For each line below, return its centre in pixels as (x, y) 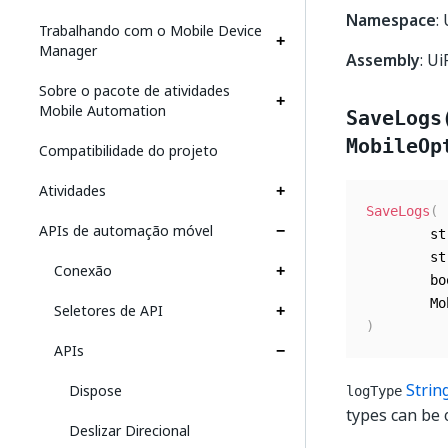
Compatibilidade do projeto (128, 150)
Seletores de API (108, 310)
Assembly (383, 60)
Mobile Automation (102, 110)
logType (374, 391)
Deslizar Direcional (129, 430)
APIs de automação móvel (126, 230)
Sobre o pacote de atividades (134, 90)
